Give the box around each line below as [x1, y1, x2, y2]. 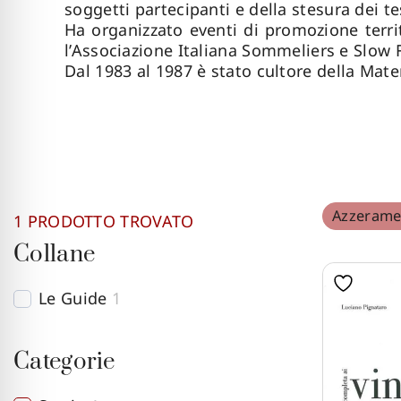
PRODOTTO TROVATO [22, 210, 194, 232]
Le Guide [38, 287, 107, 309]
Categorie [13, 347, 115, 377]
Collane [13, 240, 96, 269]
